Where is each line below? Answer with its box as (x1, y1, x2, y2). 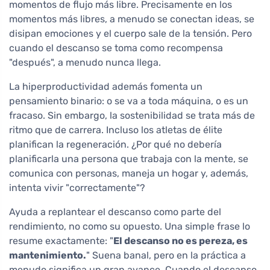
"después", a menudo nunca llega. (9, 57, 161, 69)
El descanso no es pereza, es (113, 235, 248, 247)
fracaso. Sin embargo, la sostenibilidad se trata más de (9, 110, 255, 122)
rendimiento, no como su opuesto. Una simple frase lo (9, 221, 250, 233)
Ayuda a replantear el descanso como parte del (9, 206, 221, 218)
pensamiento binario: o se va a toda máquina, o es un (9, 95, 248, 107)
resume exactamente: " (9, 235, 113, 247)
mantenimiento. (9, 250, 86, 262)
